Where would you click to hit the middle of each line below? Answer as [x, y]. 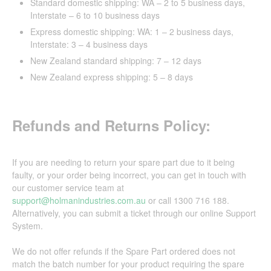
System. [28, 225]
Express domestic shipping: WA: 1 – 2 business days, [132, 31]
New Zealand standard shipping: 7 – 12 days [116, 60]
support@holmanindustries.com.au [79, 200]
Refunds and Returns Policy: [111, 125]
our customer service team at [68, 187]
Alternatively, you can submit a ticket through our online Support [134, 213]
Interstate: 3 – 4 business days [89, 44]
